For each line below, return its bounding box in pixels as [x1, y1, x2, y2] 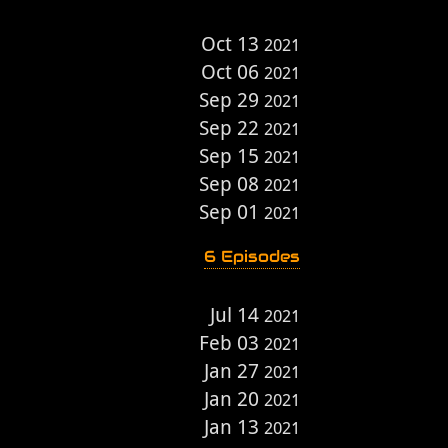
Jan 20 [204, 387, 264, 411]
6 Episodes [204, 246, 300, 267]
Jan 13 [204, 415, 264, 439]
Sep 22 [199, 116, 264, 140]
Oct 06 [201, 60, 264, 84]
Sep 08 [199, 172, 264, 196]
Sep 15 [199, 144, 264, 168]
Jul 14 [210, 303, 264, 327]
